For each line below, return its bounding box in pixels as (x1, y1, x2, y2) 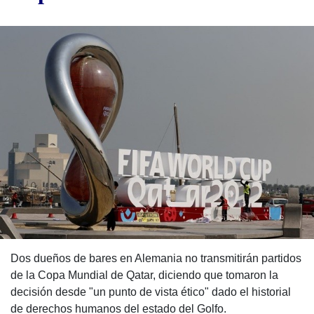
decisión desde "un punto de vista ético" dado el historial (11, 285, 291, 298)
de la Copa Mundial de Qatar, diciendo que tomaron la (11, 268, 278, 281)
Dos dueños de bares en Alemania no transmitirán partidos (11, 252, 301, 264)
